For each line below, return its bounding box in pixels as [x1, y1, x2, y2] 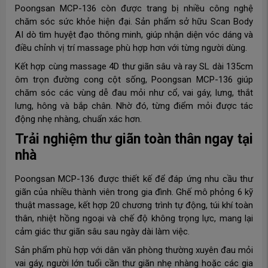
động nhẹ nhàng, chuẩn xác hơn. [15, 113, 142, 124]
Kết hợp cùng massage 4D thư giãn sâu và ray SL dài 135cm [15, 60, 253, 72]
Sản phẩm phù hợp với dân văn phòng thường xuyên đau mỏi [15, 244, 253, 255]
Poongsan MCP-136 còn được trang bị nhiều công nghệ [15, 2, 253, 14]
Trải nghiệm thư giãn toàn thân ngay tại [15, 130, 253, 147]
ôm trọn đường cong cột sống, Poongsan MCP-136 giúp [15, 74, 253, 85]
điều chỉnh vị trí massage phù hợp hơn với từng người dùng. [15, 42, 247, 53]
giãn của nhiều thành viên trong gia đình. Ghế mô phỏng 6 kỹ [15, 186, 253, 197]
